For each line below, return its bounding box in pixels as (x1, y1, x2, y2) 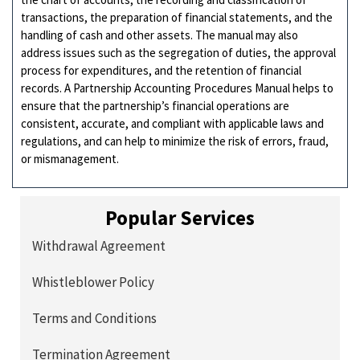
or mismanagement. (21, 150, 119, 166)
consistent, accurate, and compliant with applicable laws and (21, 115, 324, 131)
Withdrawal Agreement (32, 237, 166, 256)
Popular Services (105, 205, 255, 231)
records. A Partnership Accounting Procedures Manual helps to (21, 80, 333, 96)
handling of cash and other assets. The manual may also (21, 27, 298, 43)
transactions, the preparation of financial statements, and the (21, 9, 333, 25)
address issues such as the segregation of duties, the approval (21, 44, 336, 60)
